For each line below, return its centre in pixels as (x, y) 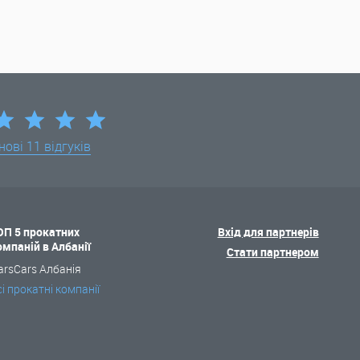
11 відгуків (59, 147)
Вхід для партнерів (268, 232)
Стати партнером (272, 252)
